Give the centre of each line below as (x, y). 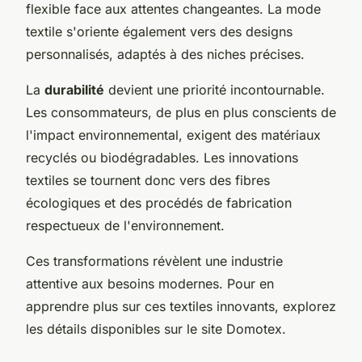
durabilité (74, 89)
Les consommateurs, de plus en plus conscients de (181, 112)
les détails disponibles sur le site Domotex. (156, 328)
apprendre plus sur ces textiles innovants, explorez (181, 306)
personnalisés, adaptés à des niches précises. (165, 54)
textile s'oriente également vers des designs (159, 31)
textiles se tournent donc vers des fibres (148, 180)
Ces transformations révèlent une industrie (154, 261)
